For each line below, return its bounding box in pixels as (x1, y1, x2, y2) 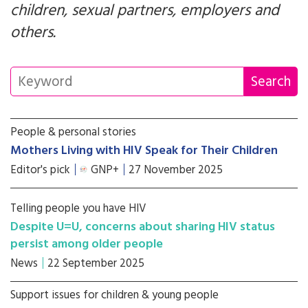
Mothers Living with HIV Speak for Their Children (10, 141, 278, 161)
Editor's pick (10, 161, 70, 179)
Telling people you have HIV (10, 199, 146, 218)
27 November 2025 (129, 161, 223, 179)
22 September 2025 (47, 254, 144, 273)
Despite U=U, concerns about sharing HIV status (10, 217, 275, 237)
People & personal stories (10, 123, 136, 142)
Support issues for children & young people (10, 286, 219, 305)
